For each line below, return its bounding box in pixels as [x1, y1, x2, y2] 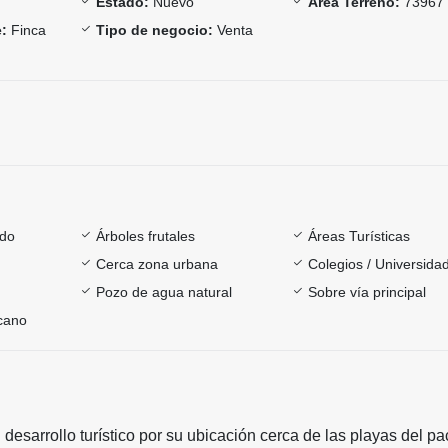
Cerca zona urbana [95, 255, 218, 272]
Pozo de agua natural [95, 283, 232, 300]
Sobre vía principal [308, 283, 427, 300]
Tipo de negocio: [95, 21, 213, 38]
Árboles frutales [95, 227, 195, 244]
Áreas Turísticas [308, 227, 411, 244]
